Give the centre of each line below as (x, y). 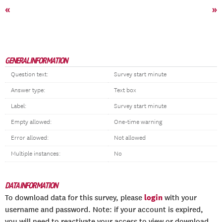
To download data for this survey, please (75, 198)
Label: (19, 106)
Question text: (29, 75)
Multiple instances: (36, 154)
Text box (125, 90)
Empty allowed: (31, 122)
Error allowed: (30, 138)
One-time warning (138, 122)
